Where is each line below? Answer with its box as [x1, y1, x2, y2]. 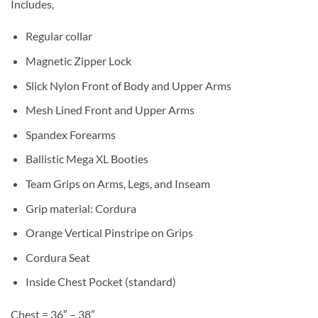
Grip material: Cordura [25, 201, 136, 215]
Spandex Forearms [25, 127, 116, 141]
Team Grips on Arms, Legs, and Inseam [25, 177, 210, 191]
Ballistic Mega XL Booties [25, 152, 148, 166]
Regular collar [25, 29, 92, 43]
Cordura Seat [25, 250, 90, 264]
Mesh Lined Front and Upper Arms [25, 103, 194, 117]
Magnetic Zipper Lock [25, 54, 131, 68]
